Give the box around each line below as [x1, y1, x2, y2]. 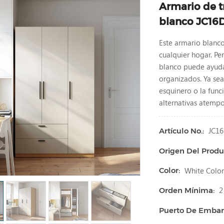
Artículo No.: [159, 125, 204, 135]
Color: [159, 165, 180, 175]
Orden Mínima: [159, 185, 215, 195]
